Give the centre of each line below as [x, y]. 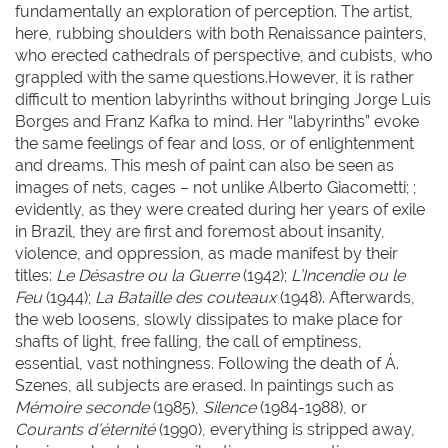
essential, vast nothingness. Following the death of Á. [207, 363]
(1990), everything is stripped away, [285, 429]
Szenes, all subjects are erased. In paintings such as [204, 385]
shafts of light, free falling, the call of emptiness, [188, 341]
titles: [35, 275]
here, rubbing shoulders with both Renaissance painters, [221, 33]
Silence [229, 407]
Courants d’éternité [85, 429]
